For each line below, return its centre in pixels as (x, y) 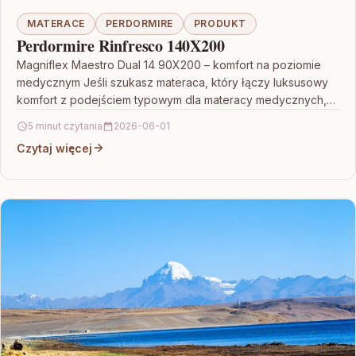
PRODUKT (220, 23)
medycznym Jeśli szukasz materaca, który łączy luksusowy (172, 82)
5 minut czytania (65, 126)
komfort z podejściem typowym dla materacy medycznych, (172, 99)
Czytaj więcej (54, 148)
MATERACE (56, 23)
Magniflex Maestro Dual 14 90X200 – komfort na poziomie (169, 64)
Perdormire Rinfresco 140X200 (121, 45)
